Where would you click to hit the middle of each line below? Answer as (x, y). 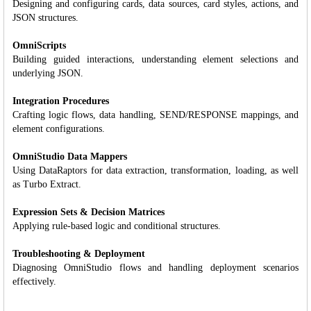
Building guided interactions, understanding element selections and (155, 59)
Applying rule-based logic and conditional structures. (117, 226)
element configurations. (59, 128)
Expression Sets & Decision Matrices (89, 212)
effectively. (34, 281)
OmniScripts (39, 45)
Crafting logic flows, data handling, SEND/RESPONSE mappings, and (155, 115)
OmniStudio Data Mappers (70, 156)
